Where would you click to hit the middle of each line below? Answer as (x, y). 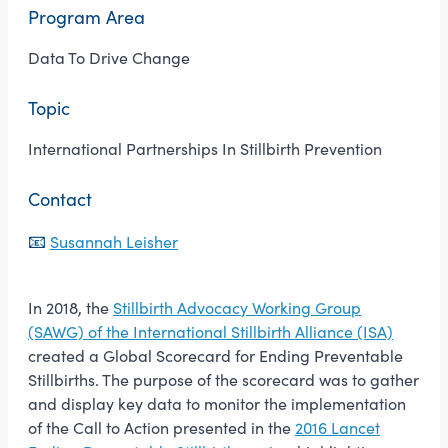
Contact (60, 199)
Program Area (86, 17)
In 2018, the (70, 308)
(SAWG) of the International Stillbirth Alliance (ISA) (210, 332)
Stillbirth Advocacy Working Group (237, 308)
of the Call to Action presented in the (161, 428)
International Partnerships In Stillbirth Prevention (205, 149)
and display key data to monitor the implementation (217, 404)
